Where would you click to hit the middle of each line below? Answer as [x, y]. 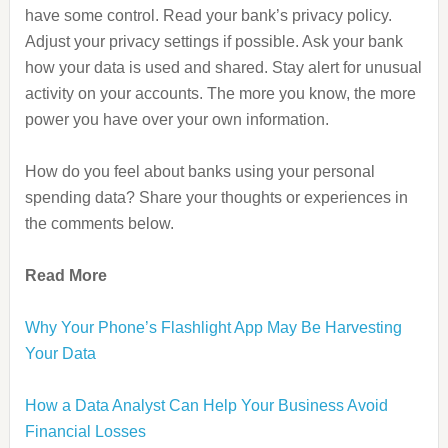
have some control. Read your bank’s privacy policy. [208, 15]
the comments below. [99, 223]
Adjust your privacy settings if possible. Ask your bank [213, 41]
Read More [65, 275]
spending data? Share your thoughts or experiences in [216, 197]
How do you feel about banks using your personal [199, 171]
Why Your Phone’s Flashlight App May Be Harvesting [213, 327]
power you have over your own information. [176, 119]
